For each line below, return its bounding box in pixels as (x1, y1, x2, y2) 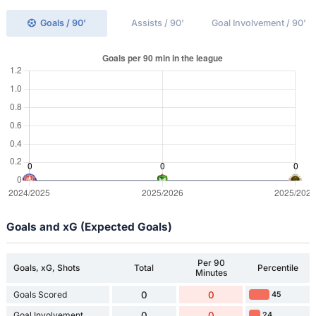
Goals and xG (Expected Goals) (6, 219, 172, 233)
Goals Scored (13, 288, 67, 300)
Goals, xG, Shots (13, 262, 80, 274)
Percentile (257, 262, 298, 274)
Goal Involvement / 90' (212, 17, 307, 28)
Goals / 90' (40, 17, 87, 28)
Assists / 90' (131, 17, 185, 28)
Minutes (195, 267, 227, 279)
